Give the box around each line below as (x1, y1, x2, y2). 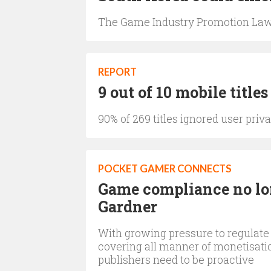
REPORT (98, 66, 137, 78)
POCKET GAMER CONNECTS (98, 163, 232, 175)
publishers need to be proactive (98, 252, 254, 267)
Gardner (98, 197, 157, 217)
